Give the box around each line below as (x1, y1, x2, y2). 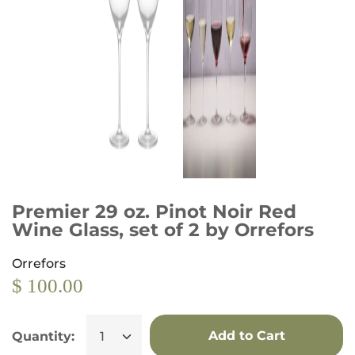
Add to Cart (208, 328, 285, 343)
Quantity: (12, 329, 74, 344)
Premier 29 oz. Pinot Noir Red (12, 200, 296, 223)
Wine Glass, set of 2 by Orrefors (12, 218, 314, 241)
